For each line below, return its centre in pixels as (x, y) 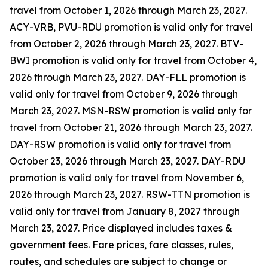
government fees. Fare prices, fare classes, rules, (121, 245)
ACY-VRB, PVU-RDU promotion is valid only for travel (131, 27)
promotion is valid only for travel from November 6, (127, 178)
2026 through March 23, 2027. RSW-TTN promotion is (130, 194)
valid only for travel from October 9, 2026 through (124, 94)
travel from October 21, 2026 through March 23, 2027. (131, 127)
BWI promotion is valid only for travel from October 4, (133, 60)
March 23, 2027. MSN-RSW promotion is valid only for (131, 111)
